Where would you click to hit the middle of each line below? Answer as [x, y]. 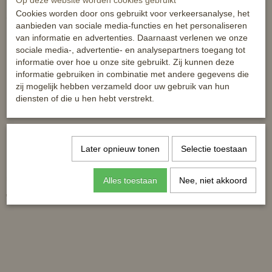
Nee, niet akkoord [213, 180]
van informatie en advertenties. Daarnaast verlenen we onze [132, 38]
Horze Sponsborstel [179, 165]
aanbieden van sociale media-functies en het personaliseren [131, 25]
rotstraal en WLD [39, 178]
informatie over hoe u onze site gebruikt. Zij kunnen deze [125, 62]
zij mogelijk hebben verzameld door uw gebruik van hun [123, 86]
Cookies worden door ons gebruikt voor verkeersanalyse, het [133, 13]
